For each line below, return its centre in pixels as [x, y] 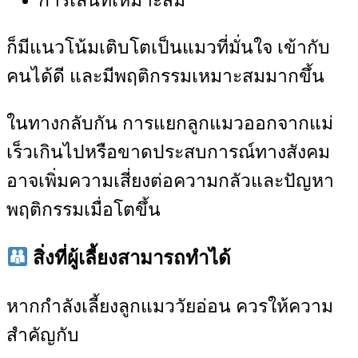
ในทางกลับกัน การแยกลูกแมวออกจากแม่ [170, 123]
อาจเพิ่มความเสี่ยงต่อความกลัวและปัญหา [170, 181]
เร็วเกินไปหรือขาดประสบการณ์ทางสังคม [168, 152]
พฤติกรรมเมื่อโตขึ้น [84, 209]
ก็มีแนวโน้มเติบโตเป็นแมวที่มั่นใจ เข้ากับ [168, 47]
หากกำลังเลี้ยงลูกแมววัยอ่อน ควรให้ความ [170, 306]
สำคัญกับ [43, 335]
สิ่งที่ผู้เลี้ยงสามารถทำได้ [130, 258]
